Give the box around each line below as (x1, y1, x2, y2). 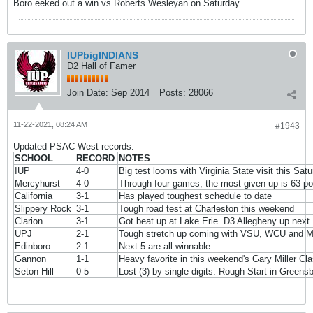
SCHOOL (15, 153, 53, 163)
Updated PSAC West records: (13, 141, 134, 152)
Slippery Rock (15, 203, 71, 214)
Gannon (15, 254, 46, 264)
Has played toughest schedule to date (119, 191, 272, 201)
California (15, 191, 52, 201)
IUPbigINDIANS (67, 50, 138, 61)
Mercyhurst (15, 178, 60, 189)
